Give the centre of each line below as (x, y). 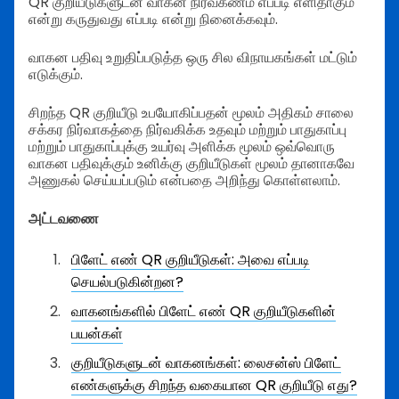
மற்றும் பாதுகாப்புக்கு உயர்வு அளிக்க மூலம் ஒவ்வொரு (182, 147)
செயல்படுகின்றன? (127, 282)
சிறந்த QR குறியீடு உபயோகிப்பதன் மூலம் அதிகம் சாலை (191, 113)
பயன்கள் (97, 334)
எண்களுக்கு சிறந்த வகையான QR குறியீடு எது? (214, 385)
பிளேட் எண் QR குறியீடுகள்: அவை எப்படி (191, 260)
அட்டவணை (64, 219)
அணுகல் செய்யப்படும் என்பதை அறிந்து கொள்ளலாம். (184, 180)
